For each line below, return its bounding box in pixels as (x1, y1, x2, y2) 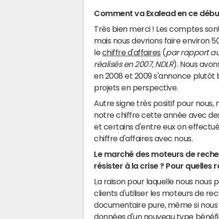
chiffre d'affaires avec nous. (94, 134, 193, 142)
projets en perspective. (94, 84, 178, 91)
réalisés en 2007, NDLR (94, 60, 174, 68)
